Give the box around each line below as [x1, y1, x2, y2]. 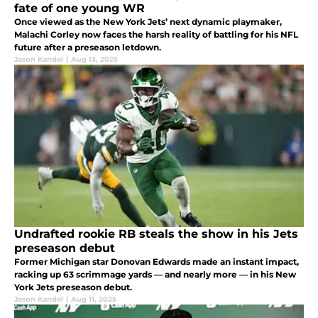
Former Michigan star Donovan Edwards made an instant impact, [14, 256, 299, 268]
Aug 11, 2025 [71, 295, 116, 305]
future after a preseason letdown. [14, 42, 161, 53]
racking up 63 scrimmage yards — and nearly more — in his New [14, 269, 296, 280]
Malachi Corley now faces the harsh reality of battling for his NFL [14, 29, 298, 40]
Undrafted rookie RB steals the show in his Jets [14, 227, 298, 241]
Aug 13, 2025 [71, 55, 118, 65]
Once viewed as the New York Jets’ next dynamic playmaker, [14, 16, 282, 28]
